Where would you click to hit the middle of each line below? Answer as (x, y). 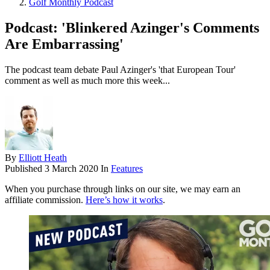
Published (25, 169)
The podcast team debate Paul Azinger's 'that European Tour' (120, 70)
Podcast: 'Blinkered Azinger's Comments (132, 28)
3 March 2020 (71, 169)
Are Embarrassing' (64, 44)
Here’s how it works (124, 200)
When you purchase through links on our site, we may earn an (123, 189)
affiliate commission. (45, 200)
